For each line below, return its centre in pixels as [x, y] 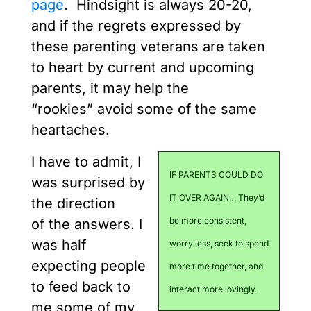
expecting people [89, 266]
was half [59, 245]
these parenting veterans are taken [148, 47]
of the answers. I [87, 225]
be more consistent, [208, 221]
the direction [73, 204]
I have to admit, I [86, 162]
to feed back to [81, 287]
